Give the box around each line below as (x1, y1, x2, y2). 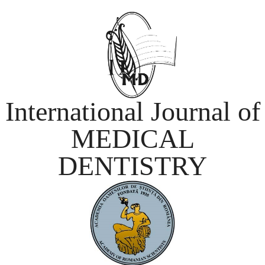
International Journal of (5, 96, 260, 127)
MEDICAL (70, 124, 195, 154)
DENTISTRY (58, 151, 207, 181)
